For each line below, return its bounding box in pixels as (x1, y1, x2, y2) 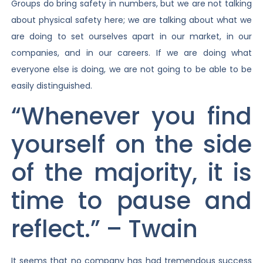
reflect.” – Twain (11, 213, 198, 246)
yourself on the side (11, 128, 252, 161)
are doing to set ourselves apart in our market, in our (11, 31, 252, 43)
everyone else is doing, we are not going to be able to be (11, 63, 252, 76)
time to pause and (11, 184, 252, 218)
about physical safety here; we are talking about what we (11, 14, 252, 26)
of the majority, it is (11, 156, 252, 190)
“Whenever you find (11, 100, 252, 133)
